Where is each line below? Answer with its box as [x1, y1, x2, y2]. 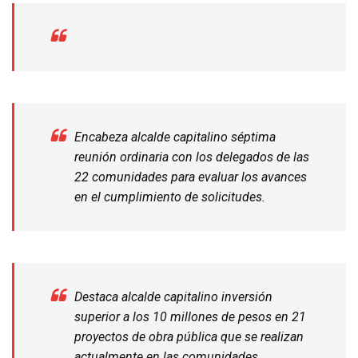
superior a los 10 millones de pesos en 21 [74, 308, 306, 324]
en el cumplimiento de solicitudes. [74, 189, 265, 205]
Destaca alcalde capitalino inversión [74, 288, 272, 304]
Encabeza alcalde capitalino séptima [74, 129, 276, 145]
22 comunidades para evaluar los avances [74, 169, 307, 185]
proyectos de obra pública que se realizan [74, 328, 304, 344]
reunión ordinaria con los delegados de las [74, 149, 309, 165]
